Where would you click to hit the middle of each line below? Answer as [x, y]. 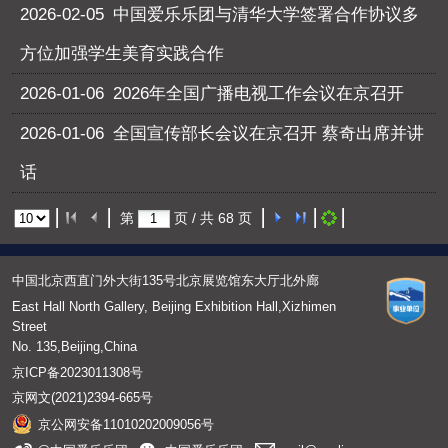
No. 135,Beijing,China [74, 346]
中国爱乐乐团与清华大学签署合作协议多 [266, 14]
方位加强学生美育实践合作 [122, 53]
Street [29, 326]
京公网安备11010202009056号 [125, 425]
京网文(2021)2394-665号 [82, 398]
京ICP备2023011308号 [77, 372]
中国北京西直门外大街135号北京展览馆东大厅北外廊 [165, 280]
